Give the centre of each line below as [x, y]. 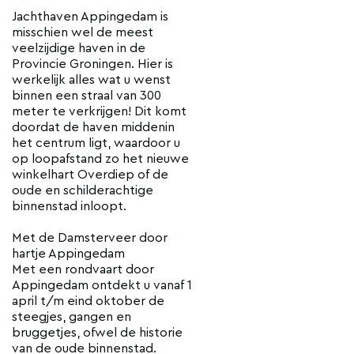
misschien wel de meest [83, 33]
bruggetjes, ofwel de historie [97, 333]
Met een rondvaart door [83, 270]
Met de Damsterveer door [90, 238]
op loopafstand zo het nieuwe [100, 159]
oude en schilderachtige [83, 191]
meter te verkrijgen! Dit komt [99, 112]
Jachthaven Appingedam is [90, 17]
